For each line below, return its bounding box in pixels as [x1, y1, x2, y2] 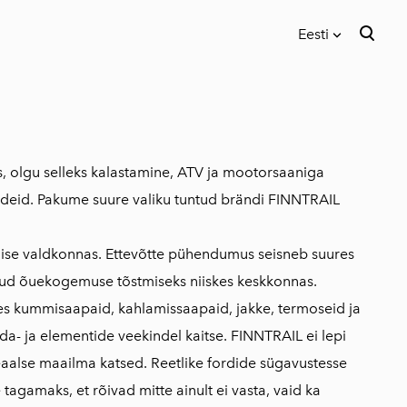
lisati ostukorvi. [73, 68, 163, 84]
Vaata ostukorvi [213, 69, 291, 83]
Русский [272, 148, 326, 166]
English [272, 112, 319, 130]
